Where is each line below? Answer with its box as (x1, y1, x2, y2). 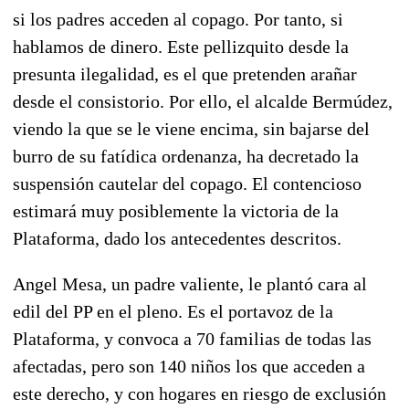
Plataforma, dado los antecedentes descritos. (13, 227, 341, 248)
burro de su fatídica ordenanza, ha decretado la (13, 145, 359, 166)
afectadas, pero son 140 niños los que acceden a (13, 355, 365, 376)
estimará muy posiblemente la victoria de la (13, 200, 339, 221)
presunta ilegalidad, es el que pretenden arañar (13, 63, 357, 84)
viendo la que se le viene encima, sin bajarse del (13, 118, 370, 139)
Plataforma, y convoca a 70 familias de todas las (13, 328, 372, 349)
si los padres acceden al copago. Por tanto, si (13, 8, 343, 29)
